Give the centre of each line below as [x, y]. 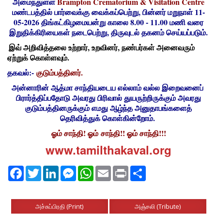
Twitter [51, 170]
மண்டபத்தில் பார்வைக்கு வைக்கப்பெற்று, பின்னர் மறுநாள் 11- [108, 12]
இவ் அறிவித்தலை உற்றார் [48, 47]
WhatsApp [109, 170]
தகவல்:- [22, 72]
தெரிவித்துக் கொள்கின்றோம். [108, 118]
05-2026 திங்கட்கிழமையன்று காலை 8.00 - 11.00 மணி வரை [108, 22]
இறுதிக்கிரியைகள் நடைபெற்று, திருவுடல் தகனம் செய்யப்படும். [108, 32]
